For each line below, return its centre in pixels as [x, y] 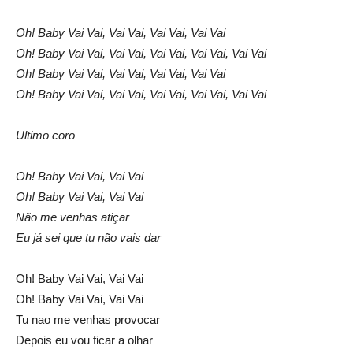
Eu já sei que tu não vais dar [88, 238]
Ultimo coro [45, 136]
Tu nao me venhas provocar [88, 320]
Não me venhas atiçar [72, 217]
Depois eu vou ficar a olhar [84, 340]
